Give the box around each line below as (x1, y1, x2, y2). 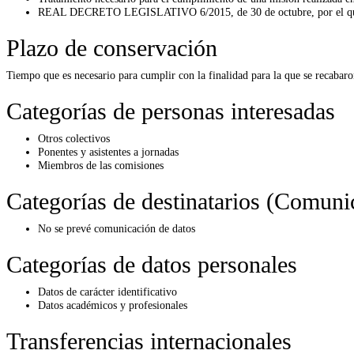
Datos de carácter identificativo (38, 284, 177, 298)
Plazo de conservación (6, 34, 217, 61)
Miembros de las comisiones (38, 158, 164, 171)
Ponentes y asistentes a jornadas (38, 145, 179, 158)
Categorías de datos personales (6, 250, 297, 277)
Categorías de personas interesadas (6, 97, 335, 124)
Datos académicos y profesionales (38, 298, 187, 311)
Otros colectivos (38, 131, 110, 145)
